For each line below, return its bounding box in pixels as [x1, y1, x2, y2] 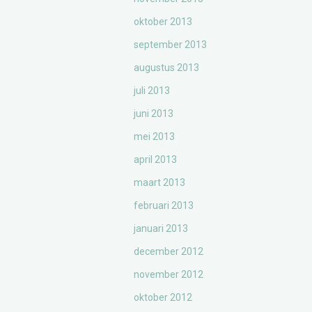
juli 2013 [134, 85, 170, 96]
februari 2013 [134, 200, 194, 211]
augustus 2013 [134, 62, 199, 73]
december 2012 [134, 246, 203, 257]
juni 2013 [134, 108, 173, 119]
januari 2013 [134, 223, 188, 234]
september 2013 [134, 39, 207, 50]
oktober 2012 [134, 292, 192, 303]
